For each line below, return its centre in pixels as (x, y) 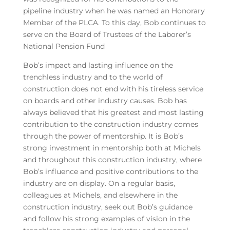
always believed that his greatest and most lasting (113, 112)
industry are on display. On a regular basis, (99, 183)
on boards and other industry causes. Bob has (105, 101)
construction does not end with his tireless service (113, 89)
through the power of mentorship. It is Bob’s (103, 136)
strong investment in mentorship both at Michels (112, 148)
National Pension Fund (64, 46)
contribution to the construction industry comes (110, 124)
